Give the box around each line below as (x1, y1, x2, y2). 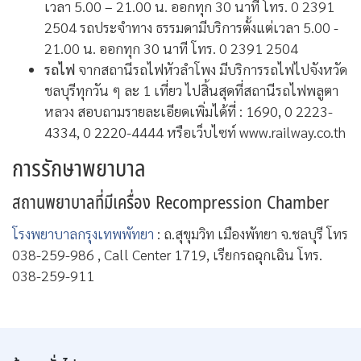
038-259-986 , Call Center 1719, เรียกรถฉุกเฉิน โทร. (12, 244, 322, 263)
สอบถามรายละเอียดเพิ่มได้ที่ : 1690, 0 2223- (77, 101, 333, 120)
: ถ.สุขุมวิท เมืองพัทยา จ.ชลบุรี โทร (154, 223, 348, 243)
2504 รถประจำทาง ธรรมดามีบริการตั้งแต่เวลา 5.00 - (44, 17, 338, 36)
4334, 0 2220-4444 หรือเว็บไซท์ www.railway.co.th (44, 122, 346, 141)
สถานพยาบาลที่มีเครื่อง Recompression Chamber (12, 189, 330, 217)
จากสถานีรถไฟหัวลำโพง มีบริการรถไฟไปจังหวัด (78, 59, 347, 78)
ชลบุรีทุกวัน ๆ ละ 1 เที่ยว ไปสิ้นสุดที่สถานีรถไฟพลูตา (44, 80, 338, 99)
